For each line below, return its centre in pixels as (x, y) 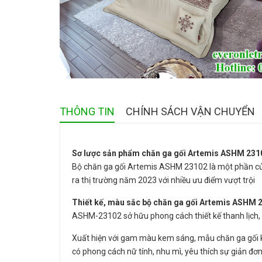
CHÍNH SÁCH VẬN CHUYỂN (190, 111)
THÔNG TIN (87, 111)
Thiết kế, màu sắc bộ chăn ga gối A (138, 202)
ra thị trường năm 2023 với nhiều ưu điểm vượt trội (163, 180)
